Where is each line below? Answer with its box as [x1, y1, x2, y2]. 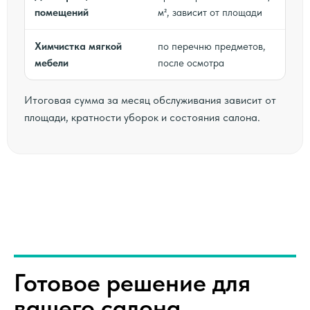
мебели [35, 56, 69, 69]
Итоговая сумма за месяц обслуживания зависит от [24, 93, 276, 107]
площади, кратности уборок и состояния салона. [24, 110, 260, 124]
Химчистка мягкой [35, 39, 122, 53]
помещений [35, 6, 89, 19]
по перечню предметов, [158, 39, 266, 53]
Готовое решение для [14, 267, 250, 298]
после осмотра [158, 56, 224, 69]
